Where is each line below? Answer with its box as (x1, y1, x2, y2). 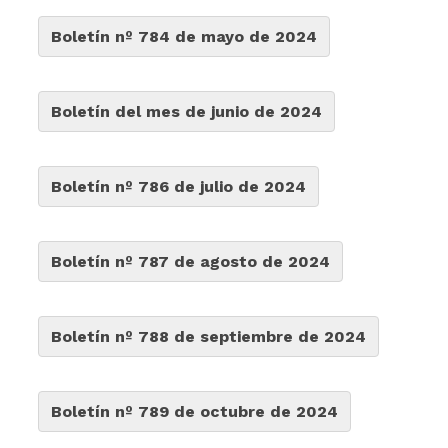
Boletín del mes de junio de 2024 (51, 102, 323, 121)
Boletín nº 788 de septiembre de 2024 (51, 327, 367, 346)
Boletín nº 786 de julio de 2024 (51, 177, 307, 196)
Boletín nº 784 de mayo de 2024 (51, 27, 318, 46)
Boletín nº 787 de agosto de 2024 (51, 252, 331, 271)
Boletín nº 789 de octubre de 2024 (51, 402, 339, 421)
